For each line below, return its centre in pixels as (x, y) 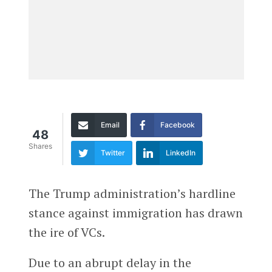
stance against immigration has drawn (135, 212)
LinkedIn (180, 152)
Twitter (113, 152)
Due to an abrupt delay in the (110, 262)
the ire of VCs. (66, 232)
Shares (40, 146)
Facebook (177, 124)
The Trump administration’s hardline (132, 193)
